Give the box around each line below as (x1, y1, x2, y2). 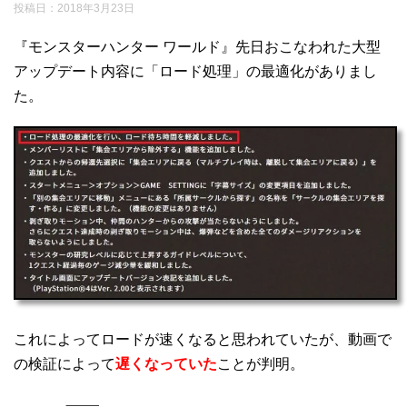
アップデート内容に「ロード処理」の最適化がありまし (14, 64, 377, 80)
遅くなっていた (115, 356, 217, 372)
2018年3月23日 (57, 2, 134, 15)
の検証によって (14, 356, 115, 372)
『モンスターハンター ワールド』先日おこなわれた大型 (14, 39, 381, 55)
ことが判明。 (217, 356, 304, 372)
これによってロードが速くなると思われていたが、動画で (14, 332, 392, 348)
